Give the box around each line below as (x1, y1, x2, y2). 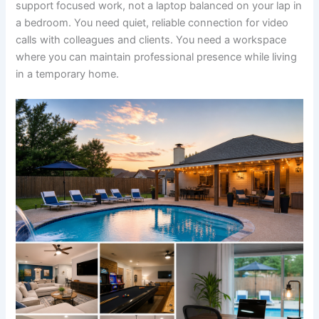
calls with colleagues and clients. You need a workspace (16, 33, 287, 46)
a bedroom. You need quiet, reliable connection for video (16, 16, 289, 29)
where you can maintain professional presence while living (16, 50, 298, 63)
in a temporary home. (16, 67, 120, 80)
